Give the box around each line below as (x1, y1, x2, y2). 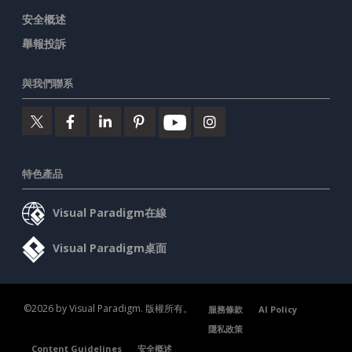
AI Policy (258, 303, 297, 316)
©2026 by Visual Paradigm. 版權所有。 (24, 302, 192, 316)
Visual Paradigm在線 (53, 204, 167, 220)
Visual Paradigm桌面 (53, 240, 167, 256)
